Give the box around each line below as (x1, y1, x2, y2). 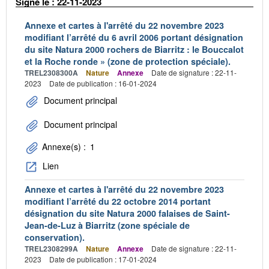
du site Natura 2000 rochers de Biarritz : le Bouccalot (25, 43, 244, 55)
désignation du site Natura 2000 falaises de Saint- (25, 207, 230, 220)
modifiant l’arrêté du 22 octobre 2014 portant (25, 195, 211, 208)
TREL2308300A (25, 67, 78, 78)
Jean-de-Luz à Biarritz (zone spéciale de (25, 219, 190, 232)
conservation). (25, 231, 85, 244)
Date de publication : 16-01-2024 (49, 77, 157, 88)
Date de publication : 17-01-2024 (49, 254, 157, 265)
